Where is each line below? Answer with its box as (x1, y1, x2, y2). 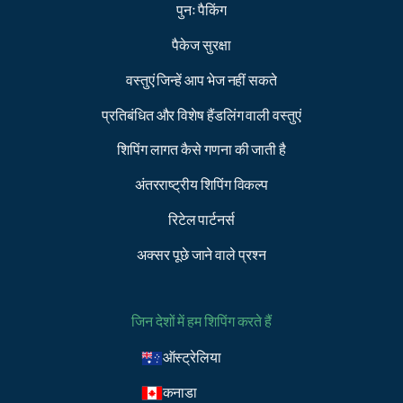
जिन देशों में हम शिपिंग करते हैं (130, 314, 273, 329)
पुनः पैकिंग (175, 4, 228, 19)
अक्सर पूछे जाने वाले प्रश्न (137, 247, 266, 263)
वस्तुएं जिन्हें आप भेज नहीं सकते (125, 73, 278, 88)
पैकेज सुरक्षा (172, 39, 231, 54)
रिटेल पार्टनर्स (167, 212, 236, 228)
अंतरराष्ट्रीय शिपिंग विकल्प (134, 178, 269, 193)
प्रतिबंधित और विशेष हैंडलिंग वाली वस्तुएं (102, 108, 301, 123)
